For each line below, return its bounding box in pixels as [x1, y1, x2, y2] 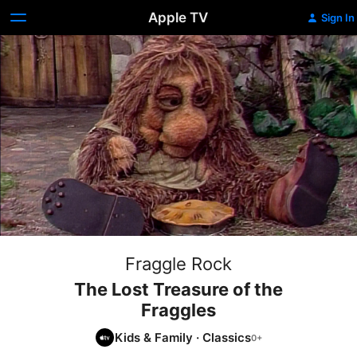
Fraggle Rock [124, 253, 232, 274]
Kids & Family [114, 329, 193, 345]
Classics [202, 329, 251, 345]
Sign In [320, 11, 355, 24]
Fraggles [140, 300, 216, 320]
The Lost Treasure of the [73, 279, 283, 300]
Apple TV [148, 10, 209, 25]
